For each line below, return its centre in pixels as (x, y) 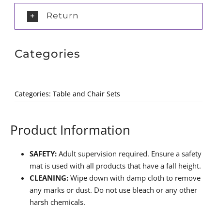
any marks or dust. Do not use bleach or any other (114, 190)
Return (62, 15)
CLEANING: (49, 178)
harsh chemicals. (58, 202)
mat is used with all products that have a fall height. (116, 165)
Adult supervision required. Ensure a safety (129, 153)
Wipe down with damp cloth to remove (135, 178)
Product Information (70, 130)
